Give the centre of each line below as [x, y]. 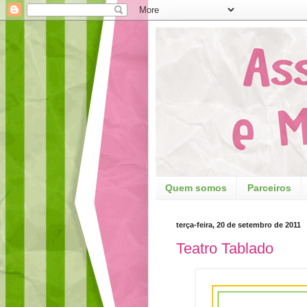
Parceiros [269, 188]
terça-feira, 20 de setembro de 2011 [238, 224]
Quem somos [196, 188]
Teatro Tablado [225, 249]
